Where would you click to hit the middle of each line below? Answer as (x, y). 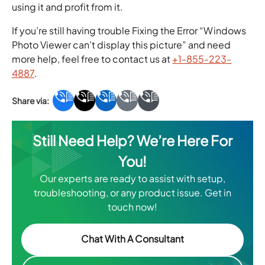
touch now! (132, 207)
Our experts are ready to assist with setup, (132, 179)
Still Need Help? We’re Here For (132, 141)
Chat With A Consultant (132, 238)
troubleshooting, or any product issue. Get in (132, 193)
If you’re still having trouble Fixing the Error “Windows (129, 31)
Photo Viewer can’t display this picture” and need (122, 45)
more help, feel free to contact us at (92, 59)
